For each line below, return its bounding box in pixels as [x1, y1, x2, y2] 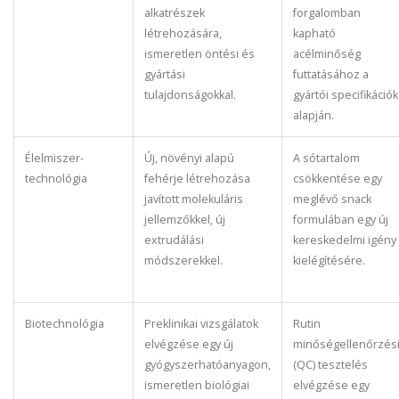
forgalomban [293, 5, 361, 20]
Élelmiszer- [25, 151, 84, 166]
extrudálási [144, 232, 204, 248]
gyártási [144, 67, 185, 82]
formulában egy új [293, 212, 388, 227]
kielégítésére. [293, 253, 365, 268]
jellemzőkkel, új [144, 212, 225, 227]
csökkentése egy [293, 171, 382, 186]
